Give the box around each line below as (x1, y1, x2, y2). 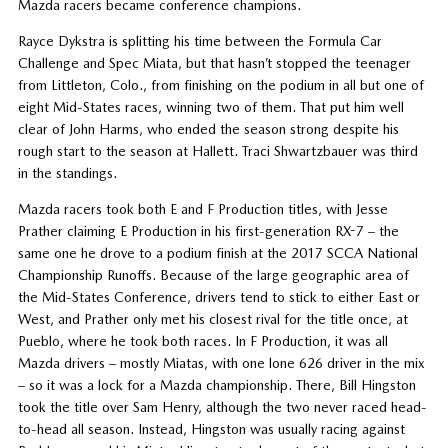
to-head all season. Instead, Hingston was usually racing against (17, 420, 405, 437)
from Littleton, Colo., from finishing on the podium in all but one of (17, 76, 424, 93)
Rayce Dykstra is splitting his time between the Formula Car (17, 32, 382, 49)
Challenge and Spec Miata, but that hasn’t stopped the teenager (17, 54, 411, 71)
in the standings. (17, 164, 117, 181)
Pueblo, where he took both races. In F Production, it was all (17, 332, 388, 349)
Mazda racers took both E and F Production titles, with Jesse (17, 200, 388, 217)
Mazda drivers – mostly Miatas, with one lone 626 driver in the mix (17, 354, 425, 371)
